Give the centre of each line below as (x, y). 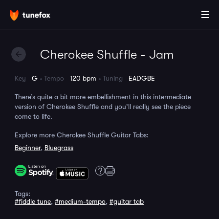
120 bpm (83, 78)
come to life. (33, 116)
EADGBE (142, 78)
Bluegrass (59, 148)
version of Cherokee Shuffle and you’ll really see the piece (103, 107)
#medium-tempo (80, 201)
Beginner (28, 148)
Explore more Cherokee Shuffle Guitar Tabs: (82, 135)
